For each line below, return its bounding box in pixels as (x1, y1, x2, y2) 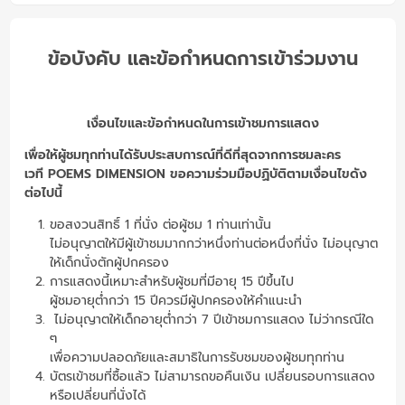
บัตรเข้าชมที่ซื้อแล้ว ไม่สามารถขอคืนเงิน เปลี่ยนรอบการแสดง (49, 366, 375, 386)
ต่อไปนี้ (24, 183, 62, 202)
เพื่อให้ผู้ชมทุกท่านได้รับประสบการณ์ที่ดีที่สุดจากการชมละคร (24, 145, 341, 165)
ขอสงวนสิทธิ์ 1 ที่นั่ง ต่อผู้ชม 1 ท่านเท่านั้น (49, 214, 271, 234)
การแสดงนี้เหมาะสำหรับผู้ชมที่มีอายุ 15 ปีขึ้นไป (49, 271, 294, 291)
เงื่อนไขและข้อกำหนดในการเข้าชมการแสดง (86, 113, 319, 133)
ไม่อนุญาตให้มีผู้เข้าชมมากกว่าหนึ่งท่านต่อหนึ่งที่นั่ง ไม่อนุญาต (49, 233, 378, 253)
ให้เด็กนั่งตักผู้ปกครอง (49, 252, 169, 272)
